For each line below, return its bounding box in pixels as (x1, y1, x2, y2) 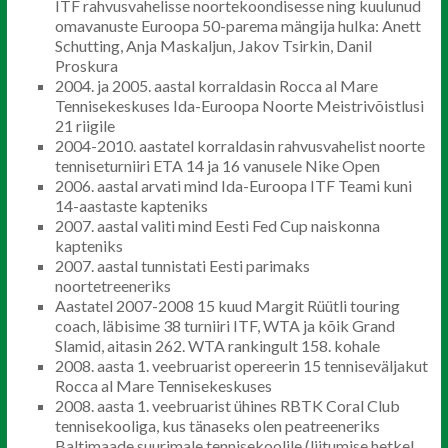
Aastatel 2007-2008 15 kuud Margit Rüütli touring (54, 296, 400, 315)
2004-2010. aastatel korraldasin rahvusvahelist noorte (54, 136, 425, 155)
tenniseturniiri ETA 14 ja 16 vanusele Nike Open (54, 156, 380, 175)
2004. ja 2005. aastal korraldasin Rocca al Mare (54, 76, 378, 95)
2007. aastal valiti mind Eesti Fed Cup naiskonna (54, 216, 380, 235)
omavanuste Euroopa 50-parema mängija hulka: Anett (54, 16, 421, 35)
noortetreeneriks (54, 276, 171, 295)
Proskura (54, 56, 118, 75)
